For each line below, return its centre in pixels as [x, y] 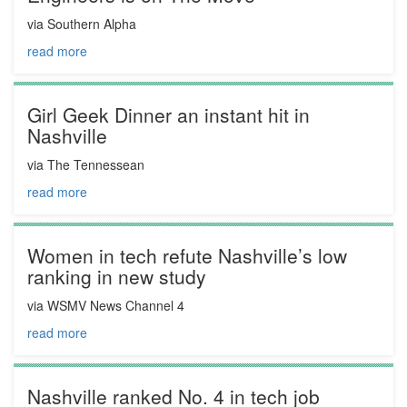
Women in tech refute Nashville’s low [187, 256]
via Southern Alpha [82, 24]
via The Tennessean [86, 165]
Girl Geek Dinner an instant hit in [169, 115]
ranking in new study [117, 277]
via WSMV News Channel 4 [106, 306]
